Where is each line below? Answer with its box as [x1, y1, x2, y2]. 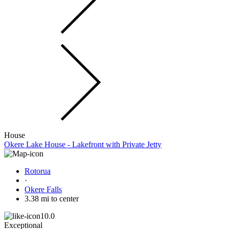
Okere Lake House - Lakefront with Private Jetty [4, 140, 162, 149]
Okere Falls [25, 185, 62, 194]
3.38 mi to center [25, 194, 79, 203]
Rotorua [25, 167, 51, 176]
